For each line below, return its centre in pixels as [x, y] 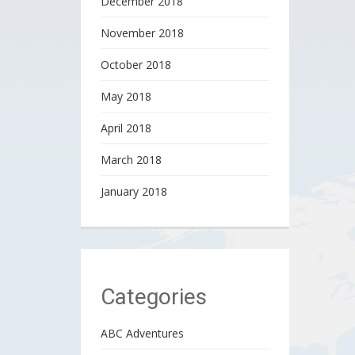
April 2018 [126, 128]
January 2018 [134, 191]
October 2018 [136, 65]
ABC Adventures [142, 333]
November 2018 [142, 33]
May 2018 [126, 96]
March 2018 [131, 160]
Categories [154, 297]
